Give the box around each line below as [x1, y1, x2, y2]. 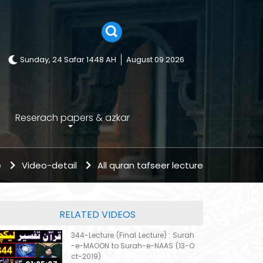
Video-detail [22, 159, 77, 172]
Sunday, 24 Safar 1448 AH [20, 54, 116, 65]
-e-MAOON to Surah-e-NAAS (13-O [71, 241, 194, 251]
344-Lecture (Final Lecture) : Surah [71, 230, 194, 241]
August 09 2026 [126, 54, 184, 65]
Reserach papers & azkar [15, 111, 130, 125]
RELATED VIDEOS [59, 208, 136, 222]
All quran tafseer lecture [97, 159, 203, 172]
